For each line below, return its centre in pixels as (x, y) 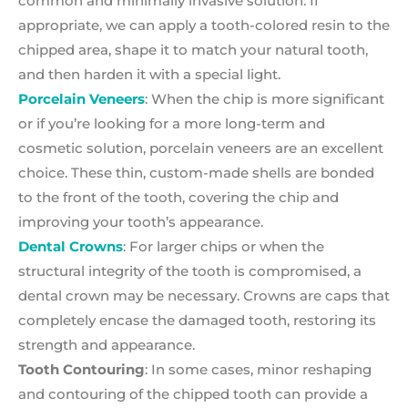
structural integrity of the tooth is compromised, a (190, 271)
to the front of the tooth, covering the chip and (178, 198)
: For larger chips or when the (224, 247)
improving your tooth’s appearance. (141, 222)
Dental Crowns (71, 247)
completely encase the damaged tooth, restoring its (197, 321)
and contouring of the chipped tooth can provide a (193, 394)
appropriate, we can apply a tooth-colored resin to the (204, 25)
